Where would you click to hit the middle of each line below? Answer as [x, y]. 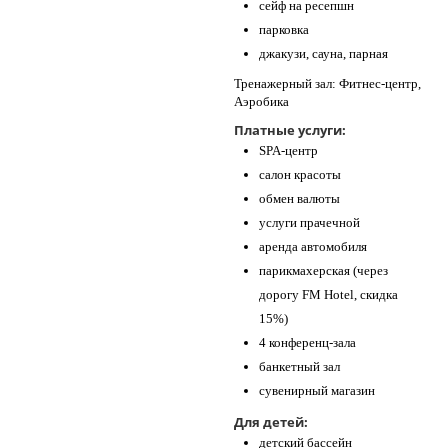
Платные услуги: [290, 130]
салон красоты [300, 174]
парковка [284, 29]
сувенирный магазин [317, 390]
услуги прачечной [309, 222]
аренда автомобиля [313, 246]
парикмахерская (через [323, 270]
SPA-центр [288, 150]
